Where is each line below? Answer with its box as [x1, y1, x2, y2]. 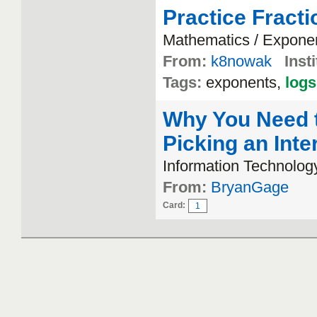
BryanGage [211, 178, 289, 196]
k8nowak [211, 52, 272, 70]
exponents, [206, 74, 285, 91]
